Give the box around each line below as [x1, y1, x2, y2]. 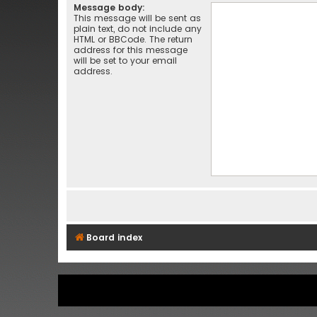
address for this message [74, 43, 188, 56]
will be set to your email [74, 54, 177, 67]
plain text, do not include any [74, 22, 202, 35]
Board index [86, 231, 142, 243]
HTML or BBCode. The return [74, 33, 192, 45]
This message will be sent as [74, 11, 201, 24]
